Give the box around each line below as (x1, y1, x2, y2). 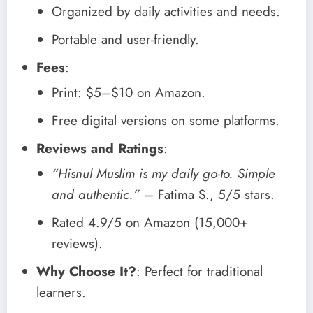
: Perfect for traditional (136, 261, 263, 281)
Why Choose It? (36, 261, 136, 281)
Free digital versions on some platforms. (52, 110, 279, 130)
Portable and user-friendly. (52, 29, 199, 49)
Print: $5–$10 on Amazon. (52, 82, 205, 102)
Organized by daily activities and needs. (52, 1, 280, 21)
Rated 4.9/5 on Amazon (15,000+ (52, 212, 248, 232)
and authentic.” (52, 184, 140, 204)
